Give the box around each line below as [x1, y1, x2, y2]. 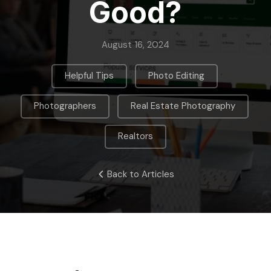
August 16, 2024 [102, 38, 169, 51]
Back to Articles [106, 168, 174, 180]
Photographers [34, 100, 96, 112]
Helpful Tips [65, 70, 114, 82]
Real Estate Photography [131, 100, 235, 112]
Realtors [118, 130, 153, 142]
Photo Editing [148, 70, 204, 82]
